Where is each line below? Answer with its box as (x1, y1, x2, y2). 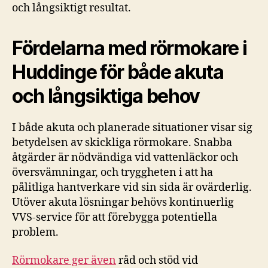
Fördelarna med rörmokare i (12, 36, 247, 60)
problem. (12, 225, 59, 239)
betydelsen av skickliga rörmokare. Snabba (12, 135, 232, 150)
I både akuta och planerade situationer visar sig (12, 120, 252, 135)
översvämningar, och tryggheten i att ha (12, 165, 213, 179)
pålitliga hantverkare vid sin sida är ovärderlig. (12, 180, 252, 194)
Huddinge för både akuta (12, 60, 224, 84)
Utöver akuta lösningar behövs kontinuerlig (12, 195, 234, 209)
